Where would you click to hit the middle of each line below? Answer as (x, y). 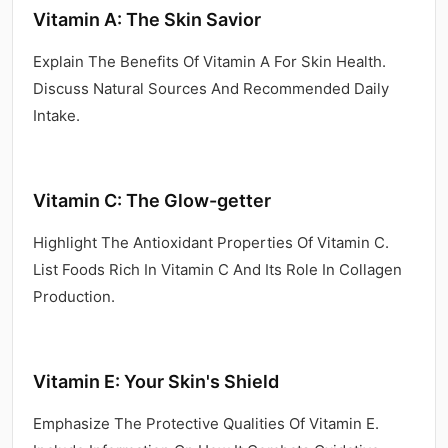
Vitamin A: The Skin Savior (147, 19)
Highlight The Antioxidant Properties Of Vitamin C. (211, 242)
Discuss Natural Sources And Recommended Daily (211, 88)
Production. (74, 296)
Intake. (56, 115)
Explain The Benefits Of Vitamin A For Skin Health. (209, 61)
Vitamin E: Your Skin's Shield (156, 381)
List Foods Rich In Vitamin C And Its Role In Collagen (217, 269)
